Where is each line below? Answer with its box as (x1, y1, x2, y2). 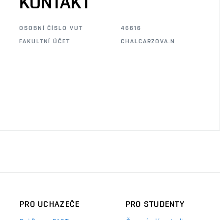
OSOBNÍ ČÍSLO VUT (19, 25, 83, 31)
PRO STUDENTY (125, 199, 185, 209)
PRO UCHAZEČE (20, 199, 80, 209)
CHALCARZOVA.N (121, 38, 175, 45)
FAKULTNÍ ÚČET (19, 38, 70, 45)
